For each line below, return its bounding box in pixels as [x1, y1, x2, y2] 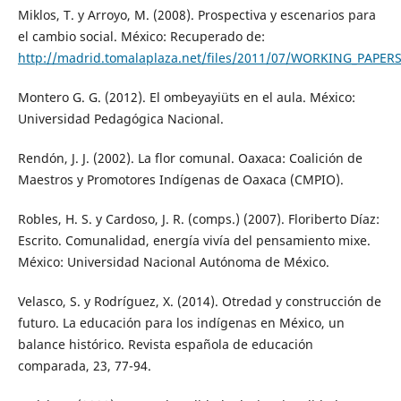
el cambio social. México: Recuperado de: [17, 28, 265, 46]
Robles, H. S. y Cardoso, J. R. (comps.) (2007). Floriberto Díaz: [17, 210, 380, 228]
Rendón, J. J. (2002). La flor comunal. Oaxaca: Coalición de [17, 149, 363, 167]
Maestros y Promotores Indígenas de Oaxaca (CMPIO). [17, 171, 344, 189]
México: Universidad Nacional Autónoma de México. [17, 253, 329, 271]
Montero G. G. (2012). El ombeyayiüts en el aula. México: [17, 89, 355, 107]
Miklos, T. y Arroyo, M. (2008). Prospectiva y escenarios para [17, 6, 376, 24]
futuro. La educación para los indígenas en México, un [17, 314, 345, 332]
